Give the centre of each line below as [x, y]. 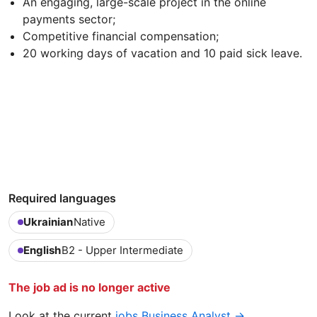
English [42, 250]
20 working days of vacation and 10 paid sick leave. [162, 53]
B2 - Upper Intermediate [122, 250]
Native [90, 221]
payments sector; [69, 19]
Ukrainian [48, 221]
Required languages [62, 198]
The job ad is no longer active [90, 287]
